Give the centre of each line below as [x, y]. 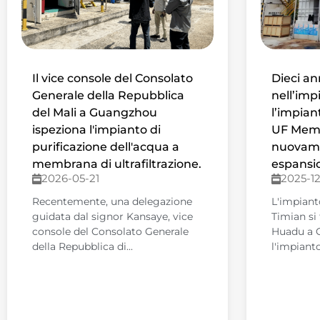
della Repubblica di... [82, 247]
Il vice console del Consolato [112, 79]
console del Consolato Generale [110, 232]
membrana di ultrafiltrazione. [117, 164]
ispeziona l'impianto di [96, 130]
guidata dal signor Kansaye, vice [112, 217]
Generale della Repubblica [108, 96]
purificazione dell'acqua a [106, 147]
